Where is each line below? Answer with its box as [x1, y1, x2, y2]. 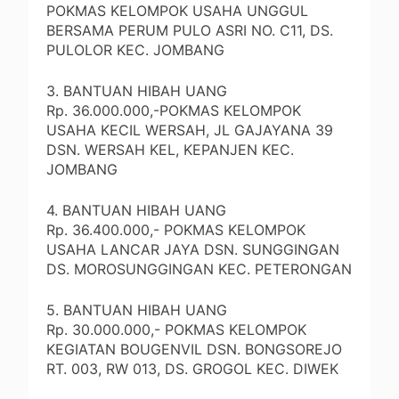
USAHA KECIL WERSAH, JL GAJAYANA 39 [46, 121, 333, 140]
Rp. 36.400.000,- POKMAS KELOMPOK [46, 221, 305, 240]
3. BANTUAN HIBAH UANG [46, 82, 227, 101]
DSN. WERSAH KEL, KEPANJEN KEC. [46, 141, 294, 159]
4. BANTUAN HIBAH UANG [46, 201, 226, 220]
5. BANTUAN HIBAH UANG [46, 301, 227, 320]
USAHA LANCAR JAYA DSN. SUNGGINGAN [46, 240, 339, 259]
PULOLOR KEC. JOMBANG [46, 41, 224, 60]
